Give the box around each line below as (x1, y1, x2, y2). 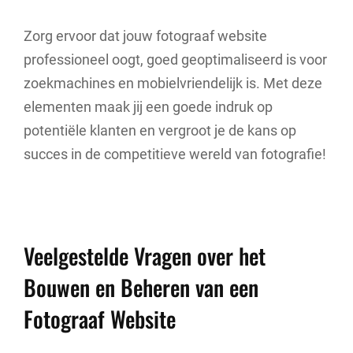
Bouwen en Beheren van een (24, 271, 258, 304)
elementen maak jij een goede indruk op (24, 98, 273, 115)
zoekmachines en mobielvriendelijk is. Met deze (24, 75, 322, 91)
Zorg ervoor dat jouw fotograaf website (24, 28, 267, 44)
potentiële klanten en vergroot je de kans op (24, 122, 296, 139)
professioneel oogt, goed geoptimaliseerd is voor (24, 51, 327, 68)
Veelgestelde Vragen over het (24, 240, 266, 273)
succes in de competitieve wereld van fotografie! (24, 146, 326, 162)
